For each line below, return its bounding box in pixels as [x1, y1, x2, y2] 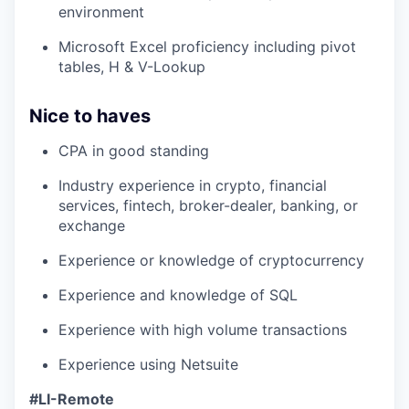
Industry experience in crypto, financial [58, 176, 327, 195]
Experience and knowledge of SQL [58, 286, 298, 305]
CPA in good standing [58, 142, 209, 161]
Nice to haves [29, 105, 151, 128]
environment [58, 3, 144, 22]
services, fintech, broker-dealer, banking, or [58, 196, 358, 215]
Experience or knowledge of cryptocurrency [58, 251, 364, 270]
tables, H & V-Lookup [58, 58, 205, 77]
